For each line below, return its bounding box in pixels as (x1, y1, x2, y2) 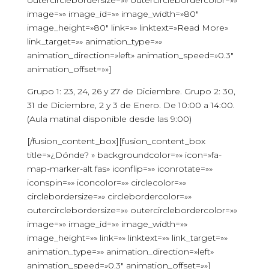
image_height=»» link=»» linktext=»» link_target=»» (26, 232, 228, 243)
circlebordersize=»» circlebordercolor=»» (26, 191, 192, 202)
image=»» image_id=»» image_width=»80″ (26, 8, 199, 19)
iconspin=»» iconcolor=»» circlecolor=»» (26, 177, 186, 188)
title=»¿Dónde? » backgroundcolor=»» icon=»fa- (26, 150, 222, 160)
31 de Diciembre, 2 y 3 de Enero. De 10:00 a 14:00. (26, 100, 235, 110)
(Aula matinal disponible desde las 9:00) (26, 113, 192, 124)
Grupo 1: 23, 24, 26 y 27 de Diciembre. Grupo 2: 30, (26, 86, 235, 97)
